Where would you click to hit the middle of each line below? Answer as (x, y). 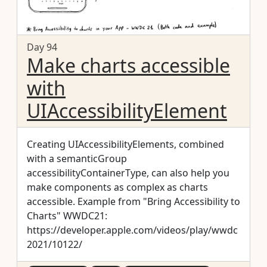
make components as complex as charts (117, 187)
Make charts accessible (128, 65)
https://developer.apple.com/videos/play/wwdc (132, 230)
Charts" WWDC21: (67, 215)
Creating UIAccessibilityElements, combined (125, 144)
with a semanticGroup (77, 158)
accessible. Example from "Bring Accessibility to (52, 201)
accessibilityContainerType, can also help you (128, 173)
